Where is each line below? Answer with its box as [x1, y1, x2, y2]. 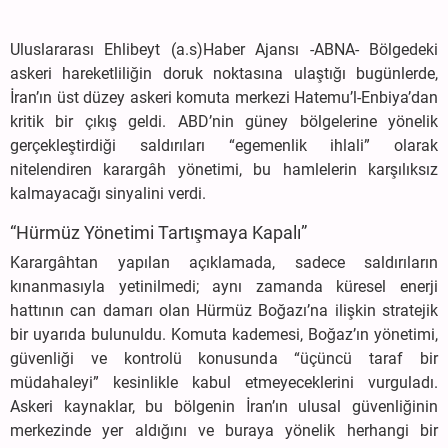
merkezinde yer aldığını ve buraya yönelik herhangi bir [10, 421, 438, 440]
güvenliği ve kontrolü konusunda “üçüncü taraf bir [10, 349, 438, 368]
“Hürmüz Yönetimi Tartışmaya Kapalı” [10, 222, 307, 243]
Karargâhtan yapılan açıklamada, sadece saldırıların [10, 253, 438, 272]
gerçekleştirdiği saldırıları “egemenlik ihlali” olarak [10, 136, 438, 155]
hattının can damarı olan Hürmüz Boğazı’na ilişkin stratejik [10, 301, 438, 320]
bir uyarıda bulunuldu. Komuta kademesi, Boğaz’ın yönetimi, [10, 325, 438, 344]
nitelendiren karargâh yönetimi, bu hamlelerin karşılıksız [10, 160, 438, 179]
